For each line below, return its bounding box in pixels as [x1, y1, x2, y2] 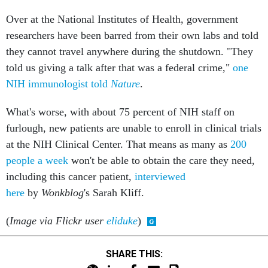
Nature [111, 78, 140, 90]
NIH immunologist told [6, 78, 111, 90]
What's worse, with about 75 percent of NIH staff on [6, 106, 234, 118]
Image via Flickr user [10, 215, 106, 227]
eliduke [106, 215, 138, 227]
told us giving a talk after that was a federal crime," [6, 62, 233, 74]
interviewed [135, 170, 185, 182]
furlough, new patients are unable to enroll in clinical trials [6, 122, 261, 134]
